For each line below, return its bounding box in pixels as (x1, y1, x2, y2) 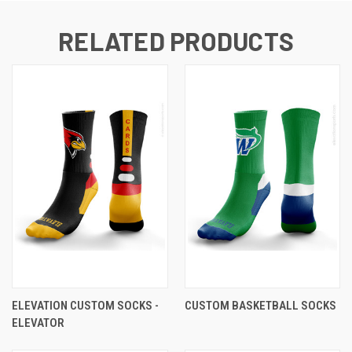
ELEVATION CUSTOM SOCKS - (12, 298, 159, 313)
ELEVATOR (12, 315, 64, 330)
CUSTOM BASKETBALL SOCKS (184, 298, 336, 313)
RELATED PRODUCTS (58, 25, 294, 56)
